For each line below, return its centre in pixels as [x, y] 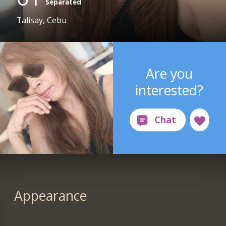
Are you [169, 73]
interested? [169, 90]
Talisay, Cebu [42, 20]
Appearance [50, 196]
